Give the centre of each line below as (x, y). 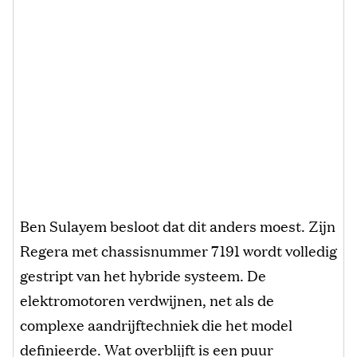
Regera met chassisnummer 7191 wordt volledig (178, 250)
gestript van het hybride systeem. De (143, 275)
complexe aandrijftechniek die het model (156, 324)
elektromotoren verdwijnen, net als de (147, 299)
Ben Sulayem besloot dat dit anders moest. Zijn (178, 225)
